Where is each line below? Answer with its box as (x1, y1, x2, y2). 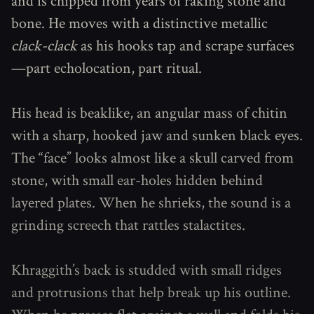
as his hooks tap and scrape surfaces (77, 36, 294, 56)
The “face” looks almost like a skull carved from (11, 148, 294, 168)
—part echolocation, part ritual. (11, 58, 202, 78)
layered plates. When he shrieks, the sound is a (11, 193, 291, 213)
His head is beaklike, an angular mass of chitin (11, 103, 287, 123)
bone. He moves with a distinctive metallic (11, 13, 268, 34)
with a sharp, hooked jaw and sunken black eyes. (11, 125, 303, 146)
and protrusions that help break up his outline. (11, 282, 291, 303)
